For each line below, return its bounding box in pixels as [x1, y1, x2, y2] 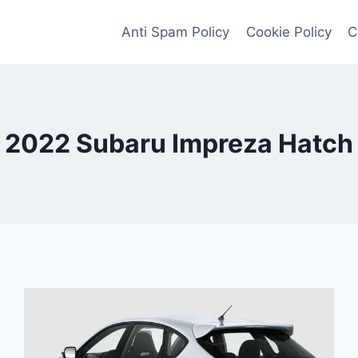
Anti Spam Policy [121, 23, 230, 40]
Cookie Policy [245, 23, 332, 40]
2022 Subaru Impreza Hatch [5, 128, 353, 159]
